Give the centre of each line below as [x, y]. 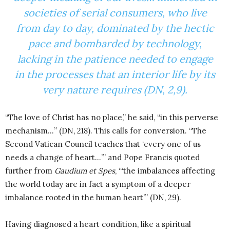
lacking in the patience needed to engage [115, 59]
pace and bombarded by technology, [115, 44]
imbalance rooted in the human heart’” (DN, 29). [93, 198]
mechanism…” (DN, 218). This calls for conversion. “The [106, 131]
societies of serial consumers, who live [115, 13]
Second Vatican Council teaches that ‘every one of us [103, 144]
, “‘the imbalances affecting [165, 171]
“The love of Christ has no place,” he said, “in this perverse [112, 118]
